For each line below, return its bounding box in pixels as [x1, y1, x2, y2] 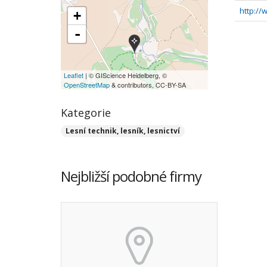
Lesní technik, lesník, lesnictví [66, 126, 180, 136]
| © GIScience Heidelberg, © [83, 70, 167, 80]
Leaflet [64, 70, 83, 80]
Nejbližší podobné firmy [61, 166, 201, 186]
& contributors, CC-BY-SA [110, 80, 186, 89]
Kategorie [61, 105, 111, 120]
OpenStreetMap [64, 80, 110, 89]
